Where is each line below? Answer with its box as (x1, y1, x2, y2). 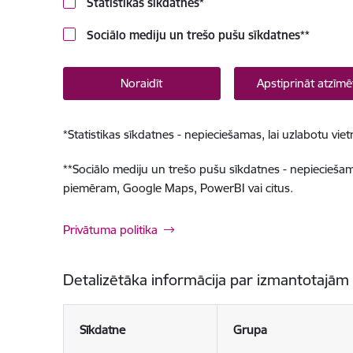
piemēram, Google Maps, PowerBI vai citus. (62, 180, 293, 195)
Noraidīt (121, 76, 162, 91)
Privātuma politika (62, 222, 158, 237)
